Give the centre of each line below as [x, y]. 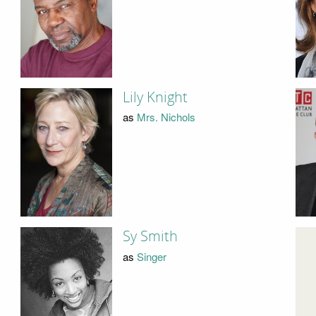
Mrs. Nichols [166, 117]
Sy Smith [150, 237]
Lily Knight [155, 97]
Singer [151, 256]
